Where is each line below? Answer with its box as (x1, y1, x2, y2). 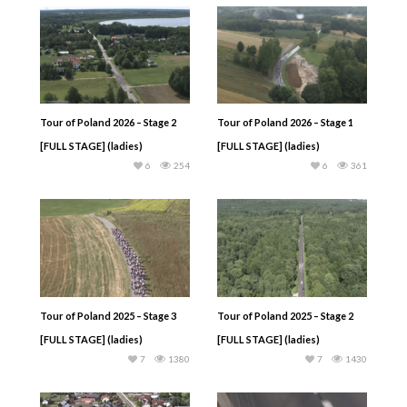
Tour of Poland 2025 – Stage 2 (217, 309, 353, 322)
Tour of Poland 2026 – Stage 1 (217, 116, 353, 129)
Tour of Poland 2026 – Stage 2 (40, 116, 176, 129)
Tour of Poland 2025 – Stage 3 (40, 309, 176, 322)
